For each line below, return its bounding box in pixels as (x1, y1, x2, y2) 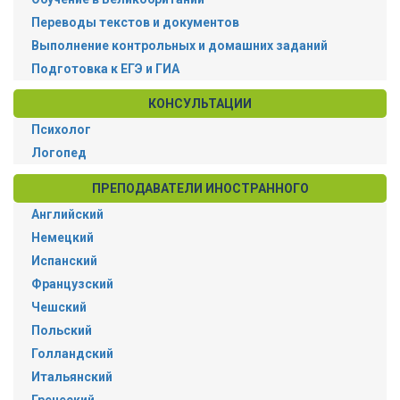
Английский (31, 206, 104, 221)
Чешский (31, 299, 87, 314)
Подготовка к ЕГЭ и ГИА (31, 61, 179, 76)
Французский (31, 276, 113, 291)
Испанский (31, 253, 97, 268)
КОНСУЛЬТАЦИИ (148, 96, 252, 112)
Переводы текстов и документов (31, 14, 239, 29)
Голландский (31, 346, 113, 361)
